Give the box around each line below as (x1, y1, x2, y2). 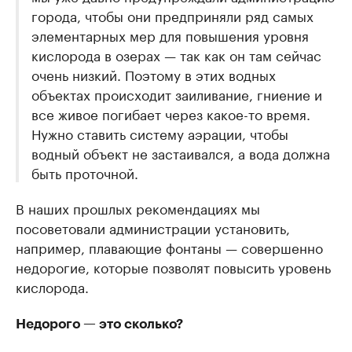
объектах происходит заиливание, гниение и (31, 82, 322, 104)
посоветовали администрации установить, (16, 216, 290, 237)
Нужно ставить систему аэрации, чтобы (31, 122, 288, 143)
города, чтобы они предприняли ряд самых (31, 4, 313, 25)
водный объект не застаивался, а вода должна (31, 141, 330, 163)
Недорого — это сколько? (16, 317, 183, 331)
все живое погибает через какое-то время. (31, 102, 310, 123)
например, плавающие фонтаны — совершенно (16, 236, 323, 257)
